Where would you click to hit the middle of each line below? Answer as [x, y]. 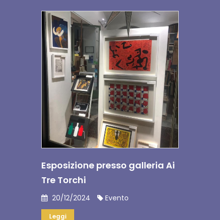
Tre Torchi [64, 180]
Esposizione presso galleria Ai [108, 165]
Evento [116, 198]
